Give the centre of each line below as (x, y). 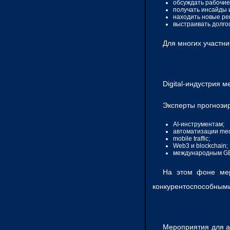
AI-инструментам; (199, 124)
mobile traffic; (191, 139)
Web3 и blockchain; (200, 146)
